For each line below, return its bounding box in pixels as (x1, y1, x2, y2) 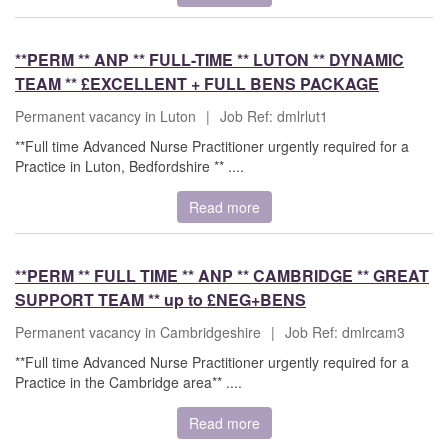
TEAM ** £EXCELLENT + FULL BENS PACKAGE (15, 72, 379, 96)
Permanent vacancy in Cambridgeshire (15, 322, 261, 343)
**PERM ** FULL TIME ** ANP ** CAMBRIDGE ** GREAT (15, 264, 429, 288)
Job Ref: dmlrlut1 (220, 106, 328, 127)
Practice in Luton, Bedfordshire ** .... (15, 156, 244, 177)
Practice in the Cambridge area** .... (15, 372, 242, 393)
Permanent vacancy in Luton (15, 106, 196, 127)
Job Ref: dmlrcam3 (285, 322, 405, 343)
